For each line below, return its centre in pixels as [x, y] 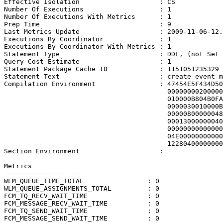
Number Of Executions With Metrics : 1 [88, 17]
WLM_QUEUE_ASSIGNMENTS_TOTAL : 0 [82, 189]
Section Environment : [86, 151]
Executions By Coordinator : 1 [88, 39]
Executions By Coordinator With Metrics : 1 [88, 47]
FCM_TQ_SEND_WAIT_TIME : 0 [82, 211]
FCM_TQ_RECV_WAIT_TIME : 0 [82, 196]
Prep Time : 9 [88, 24]
